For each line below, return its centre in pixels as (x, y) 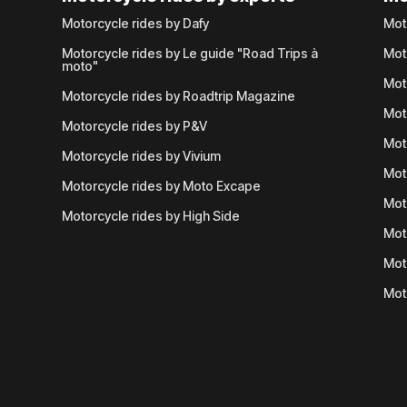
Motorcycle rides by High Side (150, 216)
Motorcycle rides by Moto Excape (161, 186)
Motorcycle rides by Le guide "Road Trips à (189, 53)
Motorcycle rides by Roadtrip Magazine (178, 96)
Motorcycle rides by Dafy (135, 23)
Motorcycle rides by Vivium (141, 156)
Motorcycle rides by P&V (134, 126)
